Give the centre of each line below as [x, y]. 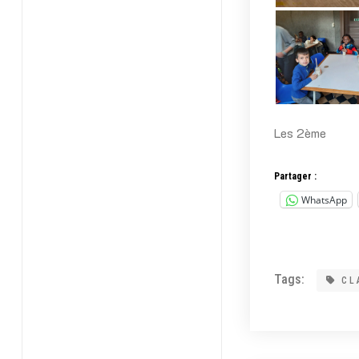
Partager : [295, 176]
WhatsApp [324, 200]
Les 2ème [300, 133]
